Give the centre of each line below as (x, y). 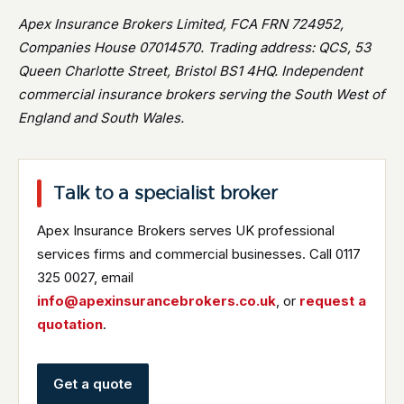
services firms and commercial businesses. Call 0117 (199, 254)
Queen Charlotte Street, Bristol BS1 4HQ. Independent (190, 71)
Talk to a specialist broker (165, 193)
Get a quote (93, 384)
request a (333, 301)
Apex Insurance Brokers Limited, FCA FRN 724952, (181, 24)
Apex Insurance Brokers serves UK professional (186, 230)
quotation (70, 324)
